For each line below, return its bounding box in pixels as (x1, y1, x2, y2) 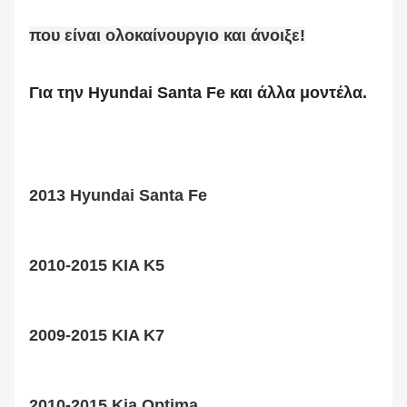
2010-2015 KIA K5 (29, 256, 164, 275)
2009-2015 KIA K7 (29, 326, 164, 345)
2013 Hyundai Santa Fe (29, 186, 207, 205)
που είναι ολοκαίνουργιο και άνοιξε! (29, 25, 305, 45)
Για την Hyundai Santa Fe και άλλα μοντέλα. (29, 84, 367, 103)
